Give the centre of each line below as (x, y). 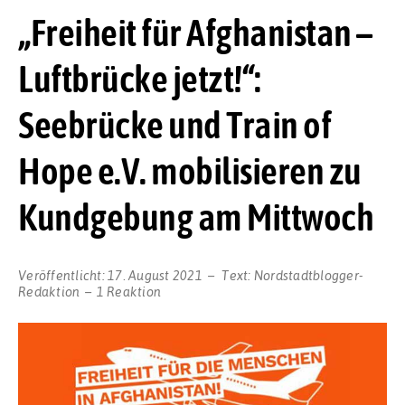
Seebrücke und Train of (174, 124)
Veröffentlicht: (63, 275)
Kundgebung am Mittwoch (196, 217)
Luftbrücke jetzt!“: (140, 78)
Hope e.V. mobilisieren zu (190, 170)
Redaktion (49, 292)
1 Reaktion (128, 292)
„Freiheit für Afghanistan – (195, 32)
